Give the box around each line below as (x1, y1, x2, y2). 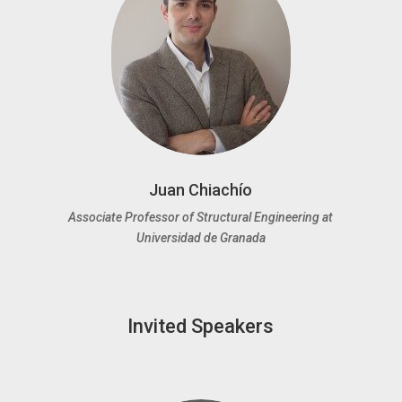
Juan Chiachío (149, 180, 253, 199)
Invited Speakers (127, 315, 275, 337)
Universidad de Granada (135, 231, 266, 245)
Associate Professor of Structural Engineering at (68, 210, 334, 224)
